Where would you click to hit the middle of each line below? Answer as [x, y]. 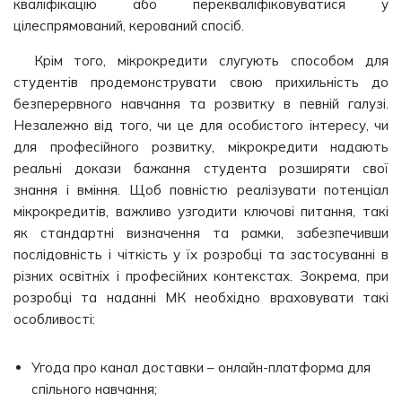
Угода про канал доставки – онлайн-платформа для [201, 367]
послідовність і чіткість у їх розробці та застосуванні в [201, 254]
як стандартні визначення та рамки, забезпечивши [201, 233]
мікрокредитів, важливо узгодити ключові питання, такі [201, 211]
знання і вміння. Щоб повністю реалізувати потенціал [201, 190]
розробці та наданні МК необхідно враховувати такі [201, 297]
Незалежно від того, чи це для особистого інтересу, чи [201, 125]
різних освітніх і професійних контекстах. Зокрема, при [201, 276]
